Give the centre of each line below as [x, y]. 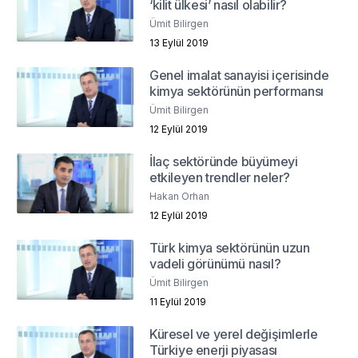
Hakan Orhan [180, 197]
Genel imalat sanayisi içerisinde [239, 76]
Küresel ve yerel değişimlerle [234, 334]
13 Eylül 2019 [179, 43]
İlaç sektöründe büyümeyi [224, 162]
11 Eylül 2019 [178, 302]
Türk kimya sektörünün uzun [230, 248]
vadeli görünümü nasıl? [215, 264]
